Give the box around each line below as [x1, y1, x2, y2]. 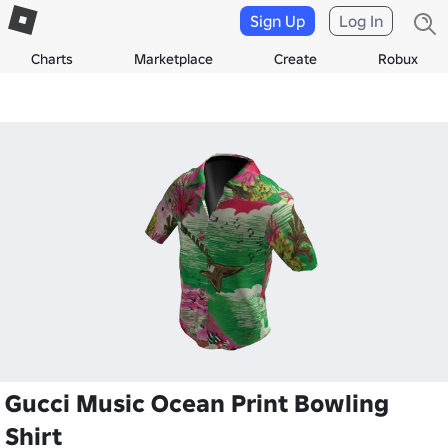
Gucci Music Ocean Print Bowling [5, 388, 389, 419]
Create [273, 50, 317, 68]
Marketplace [133, 50, 213, 68]
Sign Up [250, 11, 305, 31]
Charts [30, 50, 73, 68]
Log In [339, 11, 383, 31]
